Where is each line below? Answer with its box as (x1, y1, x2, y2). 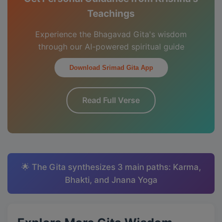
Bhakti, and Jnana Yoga (64, 175, 158, 185)
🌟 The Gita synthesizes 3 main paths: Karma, (21, 162, 201, 172)
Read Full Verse (82, 95, 140, 105)
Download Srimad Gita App (69, 64, 153, 71)
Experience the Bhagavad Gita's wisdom (35, 29, 187, 39)
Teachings (87, 7, 135, 19)
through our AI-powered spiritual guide (38, 42, 184, 52)
